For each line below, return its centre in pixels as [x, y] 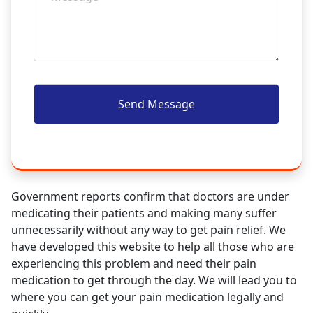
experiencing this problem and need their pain [134, 263]
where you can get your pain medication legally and [147, 297]
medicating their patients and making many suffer [144, 213]
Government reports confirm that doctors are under [150, 196]
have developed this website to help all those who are [153, 247]
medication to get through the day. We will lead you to [154, 280]
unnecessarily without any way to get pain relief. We [148, 230]
